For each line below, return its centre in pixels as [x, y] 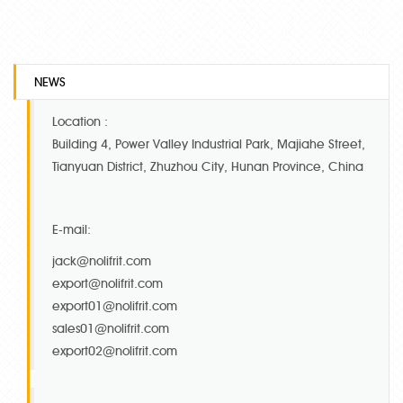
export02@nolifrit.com [115, 351]
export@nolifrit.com [107, 283]
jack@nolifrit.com [102, 261]
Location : [80, 121]
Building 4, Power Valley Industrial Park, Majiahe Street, [209, 144]
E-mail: [72, 229]
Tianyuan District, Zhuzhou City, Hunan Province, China [208, 166]
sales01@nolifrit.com [111, 328]
